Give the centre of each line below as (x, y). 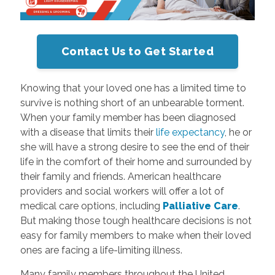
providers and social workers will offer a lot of (122, 192)
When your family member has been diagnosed (128, 118)
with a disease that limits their (88, 133)
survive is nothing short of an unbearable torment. (132, 103)
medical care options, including (91, 206)
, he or (238, 133)
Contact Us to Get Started (137, 52)
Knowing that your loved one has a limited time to (133, 88)
